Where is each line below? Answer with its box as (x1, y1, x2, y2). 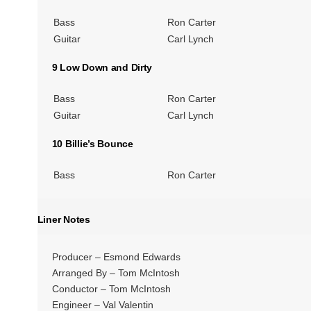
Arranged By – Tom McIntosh (51, 267, 180, 278)
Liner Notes (37, 214, 90, 226)
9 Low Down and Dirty (51, 61, 153, 73)
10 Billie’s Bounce (51, 138, 133, 150)
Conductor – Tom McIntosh (51, 283, 171, 294)
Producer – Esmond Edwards (51, 251, 180, 262)
